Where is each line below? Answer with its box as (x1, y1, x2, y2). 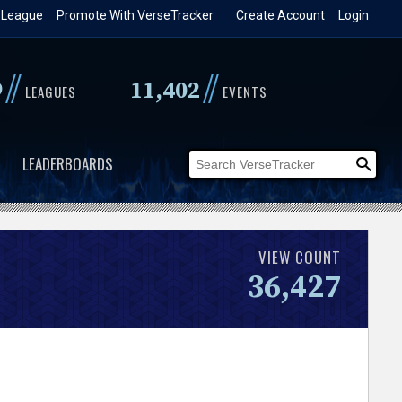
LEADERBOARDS (22, 153, 113, 175)
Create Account (236, 8, 326, 22)
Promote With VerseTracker (57, 8, 214, 22)
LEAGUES (24, 82, 76, 101)
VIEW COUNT (258, 245, 342, 268)
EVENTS (222, 82, 267, 101)
